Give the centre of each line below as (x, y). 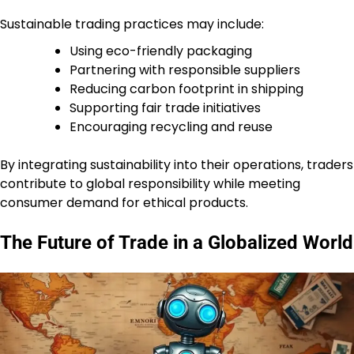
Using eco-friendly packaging (161, 51)
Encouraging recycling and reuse (171, 126)
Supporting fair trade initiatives (165, 107)
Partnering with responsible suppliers (185, 70)
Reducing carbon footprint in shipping (186, 88)
